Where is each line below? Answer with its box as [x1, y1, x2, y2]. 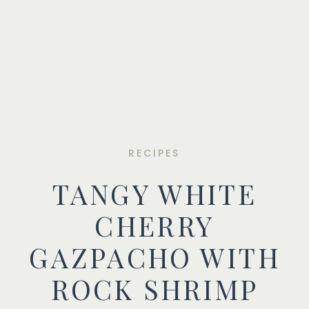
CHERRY [94, 207, 215, 243]
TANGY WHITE [52, 175, 257, 212]
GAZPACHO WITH [29, 239, 280, 275]
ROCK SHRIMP [50, 270, 259, 307]
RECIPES [128, 145, 181, 160]
